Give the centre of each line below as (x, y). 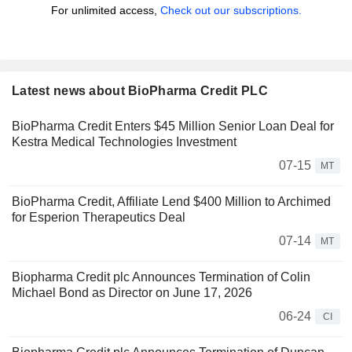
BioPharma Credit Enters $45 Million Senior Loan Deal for (173, 126)
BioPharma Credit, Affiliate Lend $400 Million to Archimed (171, 202)
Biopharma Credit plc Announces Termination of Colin (161, 277)
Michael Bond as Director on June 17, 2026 (132, 293)
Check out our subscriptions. (231, 11)
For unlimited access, (105, 11)
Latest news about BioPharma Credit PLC (140, 91)
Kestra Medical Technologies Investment (124, 142)
